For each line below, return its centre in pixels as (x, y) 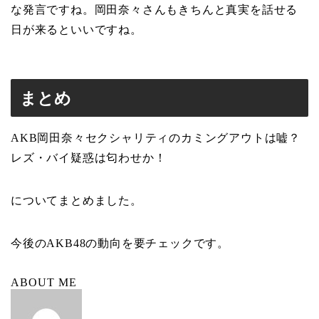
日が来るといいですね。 (77, 30)
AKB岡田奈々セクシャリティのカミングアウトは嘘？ (156, 137)
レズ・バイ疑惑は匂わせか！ (89, 157)
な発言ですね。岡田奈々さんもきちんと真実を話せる (155, 10)
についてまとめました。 (77, 200)
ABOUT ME (44, 282)
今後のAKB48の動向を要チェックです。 (120, 243)
